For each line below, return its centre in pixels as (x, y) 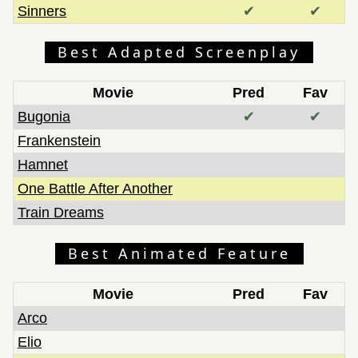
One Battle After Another (95, 188)
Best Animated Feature (179, 253)
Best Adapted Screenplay (179, 52)
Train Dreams (61, 212)
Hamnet (43, 164)
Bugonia (44, 116)
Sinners (42, 11)
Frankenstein (59, 140)
